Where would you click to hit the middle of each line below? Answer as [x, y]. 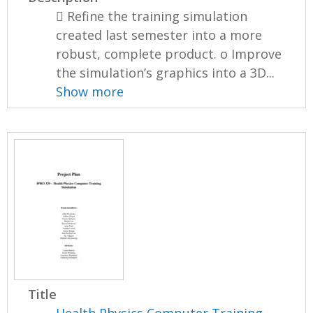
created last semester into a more [159, 35]
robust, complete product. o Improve [169, 54]
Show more [90, 92]
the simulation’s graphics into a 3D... [166, 73]
